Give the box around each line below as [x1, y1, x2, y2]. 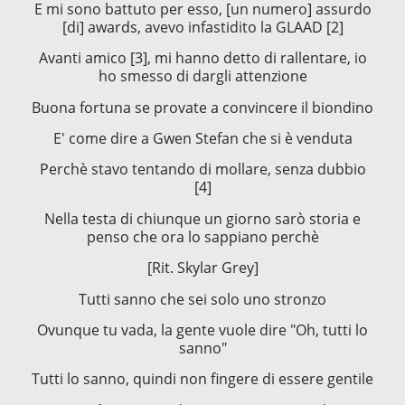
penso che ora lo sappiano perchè [86, 226, 319, 247]
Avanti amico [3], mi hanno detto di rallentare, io [38, 48, 367, 69]
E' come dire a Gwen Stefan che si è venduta [52, 128, 353, 149]
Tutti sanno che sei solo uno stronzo [79, 288, 326, 309]
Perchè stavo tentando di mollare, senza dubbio [39, 159, 366, 180]
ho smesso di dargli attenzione [98, 66, 307, 87]
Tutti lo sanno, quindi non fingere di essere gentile [32, 369, 373, 390]
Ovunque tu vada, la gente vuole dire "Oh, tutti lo [37, 320, 368, 341]
